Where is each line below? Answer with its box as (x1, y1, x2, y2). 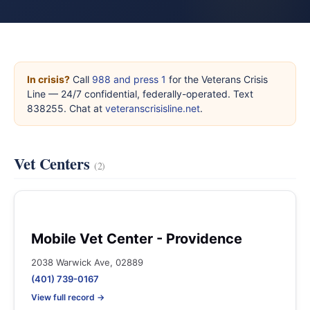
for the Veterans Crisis (166, 73, 268, 85)
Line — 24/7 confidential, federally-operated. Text (27, 88, 253, 100)
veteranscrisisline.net (105, 102, 200, 114)
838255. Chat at (27, 102, 105, 114)
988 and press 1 (92, 73, 166, 85)
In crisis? (27, 73, 70, 85)
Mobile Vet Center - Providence (31, 230, 242, 247)
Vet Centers (14, 152, 94, 175)
